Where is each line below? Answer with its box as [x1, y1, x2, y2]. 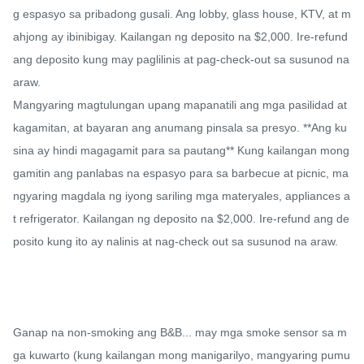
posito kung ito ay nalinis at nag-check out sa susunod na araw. [13, 235, 338, 249]
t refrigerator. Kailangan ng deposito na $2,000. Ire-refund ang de [13, 212, 349, 226]
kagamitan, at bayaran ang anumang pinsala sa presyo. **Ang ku [13, 121, 347, 135]
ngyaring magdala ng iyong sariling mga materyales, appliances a [13, 189, 350, 203]
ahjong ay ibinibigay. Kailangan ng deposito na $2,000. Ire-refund [13, 30, 348, 44]
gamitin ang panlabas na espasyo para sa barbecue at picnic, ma [13, 167, 349, 180]
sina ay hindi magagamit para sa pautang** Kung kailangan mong [13, 144, 349, 158]
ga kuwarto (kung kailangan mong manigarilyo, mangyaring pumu [13, 349, 350, 362]
